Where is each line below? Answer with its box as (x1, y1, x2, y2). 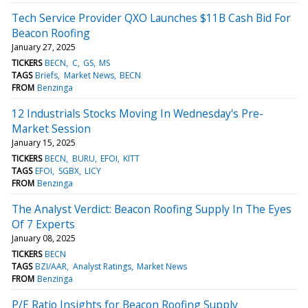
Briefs (35, 69, 58, 81)
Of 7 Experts (12, 216, 75, 232)
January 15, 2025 (12, 136, 76, 148)
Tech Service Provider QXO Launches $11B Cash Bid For (12, 10, 291, 25)
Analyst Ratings (72, 260, 131, 272)
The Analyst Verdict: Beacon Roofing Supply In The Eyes (12, 201, 291, 217)
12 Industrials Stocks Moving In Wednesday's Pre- (12, 105, 263, 121)
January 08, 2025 (12, 232, 76, 244)
